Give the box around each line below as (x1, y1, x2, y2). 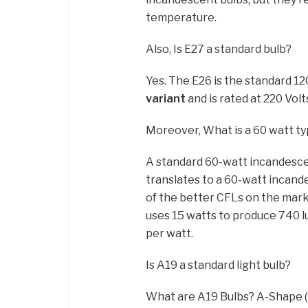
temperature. (146, 11, 217, 25)
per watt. (146, 227, 193, 241)
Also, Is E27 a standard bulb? (146, 43, 291, 56)
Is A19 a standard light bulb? (146, 258, 291, 272)
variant (146, 92, 186, 106)
